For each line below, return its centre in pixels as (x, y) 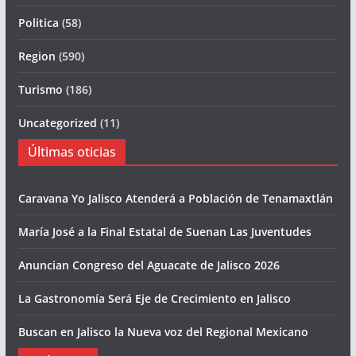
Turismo (40, 90)
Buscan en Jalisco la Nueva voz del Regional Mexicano (163, 332)
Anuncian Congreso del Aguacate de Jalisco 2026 (149, 265)
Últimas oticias (72, 152)
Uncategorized (57, 123)
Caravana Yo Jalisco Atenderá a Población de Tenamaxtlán (175, 199)
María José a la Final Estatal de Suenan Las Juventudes (164, 232)
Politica (38, 23)
